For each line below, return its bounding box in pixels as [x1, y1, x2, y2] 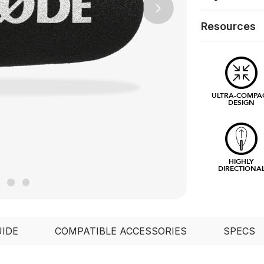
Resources [200, 19, 256, 32]
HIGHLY [229, 156, 255, 166]
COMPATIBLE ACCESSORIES [55, 225, 187, 237]
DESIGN [228, 97, 255, 107]
